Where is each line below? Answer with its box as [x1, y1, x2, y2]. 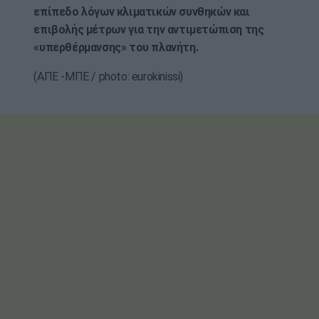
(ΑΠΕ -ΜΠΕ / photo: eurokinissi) [33, 70, 183, 84]
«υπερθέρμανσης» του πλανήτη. [33, 41, 199, 55]
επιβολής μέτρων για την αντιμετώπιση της [33, 23, 264, 37]
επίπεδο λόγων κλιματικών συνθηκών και [33, 5, 250, 19]
